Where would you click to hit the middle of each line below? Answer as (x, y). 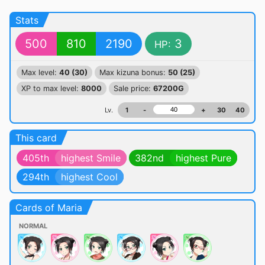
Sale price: (133, 88)
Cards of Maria (49, 208)
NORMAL (33, 226)
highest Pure (203, 158)
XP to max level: (51, 88)
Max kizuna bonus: (134, 72)
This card (36, 138)
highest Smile (91, 158)
